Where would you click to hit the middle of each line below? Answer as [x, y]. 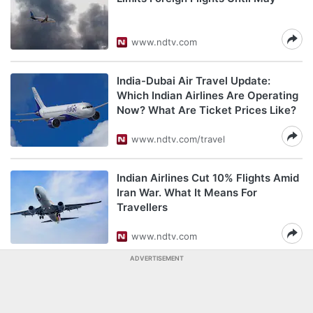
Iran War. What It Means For [187, 192]
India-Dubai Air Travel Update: [194, 81]
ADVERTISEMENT [156, 258]
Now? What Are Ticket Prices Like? [206, 110]
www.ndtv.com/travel [178, 139]
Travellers [142, 207]
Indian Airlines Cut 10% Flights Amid [208, 178]
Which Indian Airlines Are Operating [208, 95]
